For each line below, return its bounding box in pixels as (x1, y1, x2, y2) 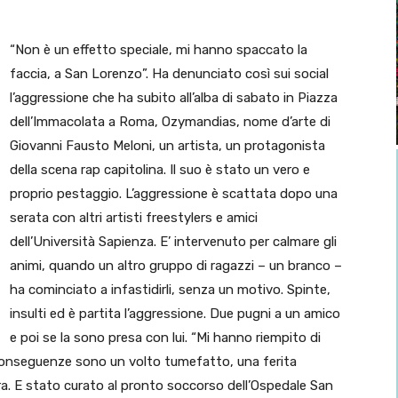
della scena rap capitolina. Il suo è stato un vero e (10, 162, 310, 179)
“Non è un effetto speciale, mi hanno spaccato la (10, 42, 307, 59)
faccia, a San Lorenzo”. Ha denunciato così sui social (10, 66, 329, 83)
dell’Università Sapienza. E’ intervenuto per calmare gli (10, 234, 337, 251)
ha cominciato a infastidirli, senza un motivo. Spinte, (10, 282, 330, 298)
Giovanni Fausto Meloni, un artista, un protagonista (10, 138, 325, 155)
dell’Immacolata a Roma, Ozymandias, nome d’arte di (10, 114, 330, 131)
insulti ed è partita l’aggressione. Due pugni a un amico (10, 306, 340, 322)
